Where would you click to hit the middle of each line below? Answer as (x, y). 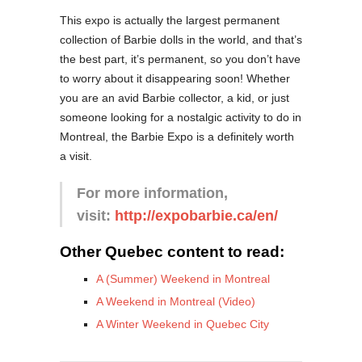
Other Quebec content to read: (172, 252)
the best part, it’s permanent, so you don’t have (180, 59)
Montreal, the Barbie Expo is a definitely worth (177, 137)
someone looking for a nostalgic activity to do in (181, 118)
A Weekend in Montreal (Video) (176, 302)
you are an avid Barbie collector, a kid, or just (175, 98)
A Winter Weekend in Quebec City (183, 324)
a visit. (76, 156)
